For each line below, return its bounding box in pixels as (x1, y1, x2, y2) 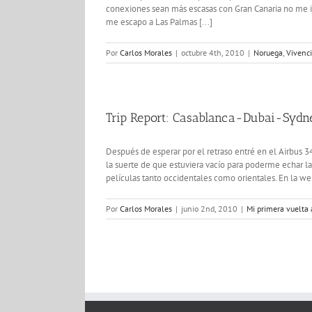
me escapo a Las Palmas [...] (106, 16, 212, 28)
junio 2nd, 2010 (181, 203, 237, 214)
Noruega (253, 47, 283, 58)
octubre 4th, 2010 (181, 47, 244, 58)
